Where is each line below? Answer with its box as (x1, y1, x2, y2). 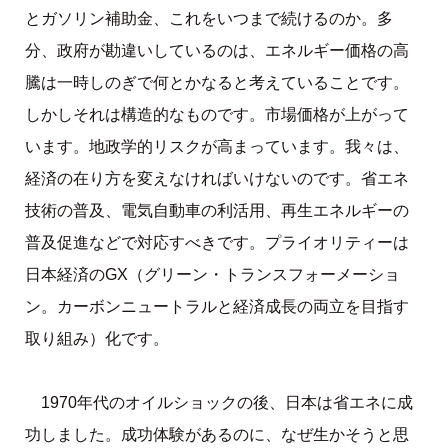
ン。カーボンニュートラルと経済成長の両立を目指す (24, 298, 409, 316)
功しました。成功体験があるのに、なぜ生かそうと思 (24, 425, 409, 443)
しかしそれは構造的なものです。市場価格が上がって (24, 106, 409, 124)
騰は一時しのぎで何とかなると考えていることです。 (24, 74, 409, 92)
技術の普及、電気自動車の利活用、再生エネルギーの (24, 202, 409, 220)
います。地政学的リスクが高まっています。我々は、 (24, 138, 409, 156)
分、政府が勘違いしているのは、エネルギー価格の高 (24, 42, 409, 60)
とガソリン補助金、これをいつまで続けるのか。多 (24, 10, 393, 28)
